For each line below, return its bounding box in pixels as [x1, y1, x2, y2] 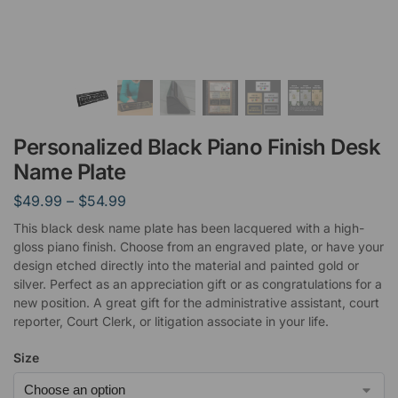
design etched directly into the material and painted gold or [13, 257, 359, 273]
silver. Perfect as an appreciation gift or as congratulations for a [13, 275, 382, 291]
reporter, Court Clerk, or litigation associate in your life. [13, 313, 329, 329]
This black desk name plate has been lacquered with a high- [13, 219, 364, 235]
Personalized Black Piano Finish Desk [13, 134, 380, 160]
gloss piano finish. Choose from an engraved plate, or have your [13, 238, 384, 254]
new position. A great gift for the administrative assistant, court [13, 294, 379, 310]
